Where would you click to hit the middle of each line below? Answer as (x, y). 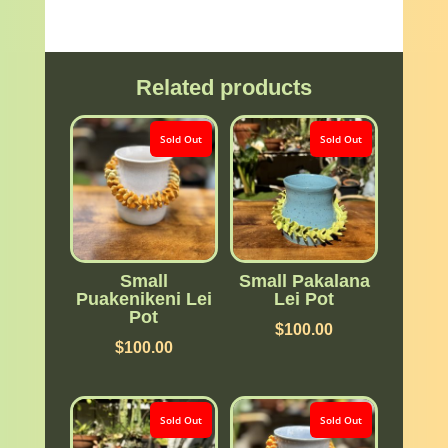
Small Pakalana (304, 280)
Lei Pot (304, 298)
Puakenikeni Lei (143, 298)
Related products (223, 87)
